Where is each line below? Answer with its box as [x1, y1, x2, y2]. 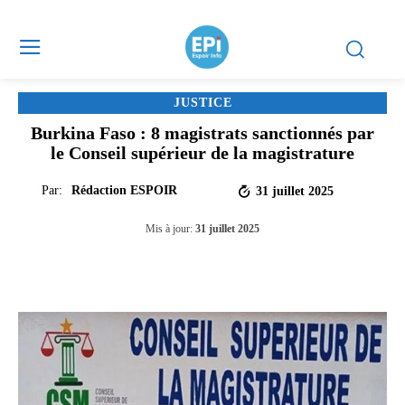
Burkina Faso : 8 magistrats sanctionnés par [31, 123, 374, 143]
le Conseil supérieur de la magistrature [51, 143, 354, 163]
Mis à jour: [146, 222, 193, 236]
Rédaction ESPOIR [71, 184, 177, 197]
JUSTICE [173, 96, 232, 109]
